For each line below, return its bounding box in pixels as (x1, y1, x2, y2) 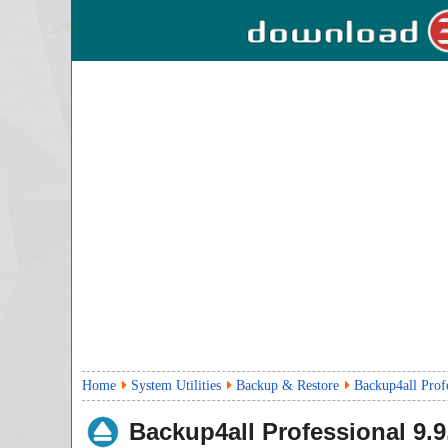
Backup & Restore (236, 378, 339, 393)
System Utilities (131, 378, 221, 393)
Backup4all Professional (129, 418, 406, 445)
